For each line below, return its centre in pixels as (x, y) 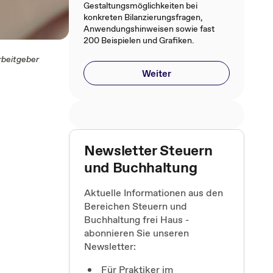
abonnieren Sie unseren (136, 233)
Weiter (157, 73)
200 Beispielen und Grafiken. (139, 40)
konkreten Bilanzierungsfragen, (143, 17)
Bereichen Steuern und (136, 206)
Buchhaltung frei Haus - (136, 219)
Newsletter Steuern (148, 150)
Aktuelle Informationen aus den (154, 193)
